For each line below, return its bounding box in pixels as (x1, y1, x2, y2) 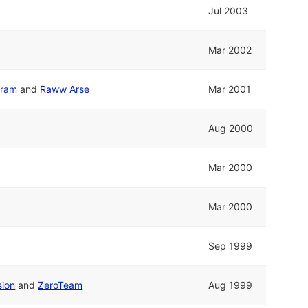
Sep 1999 (208, 239, 253, 252)
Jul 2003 (208, 4, 249, 16)
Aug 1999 (208, 278, 253, 291)
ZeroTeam (38, 278, 83, 291)
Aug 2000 (208, 122, 254, 134)
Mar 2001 (208, 82, 252, 95)
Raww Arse (40, 82, 90, 95)
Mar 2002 (208, 43, 252, 56)
